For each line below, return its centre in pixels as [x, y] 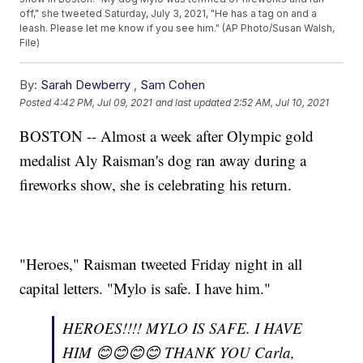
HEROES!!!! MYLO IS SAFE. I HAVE [183, 328]
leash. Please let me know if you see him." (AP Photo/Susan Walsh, [177, 28]
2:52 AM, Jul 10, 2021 [282, 102]
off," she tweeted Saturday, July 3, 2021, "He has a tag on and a [169, 14]
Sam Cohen [173, 85]
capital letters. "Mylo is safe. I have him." [145, 288]
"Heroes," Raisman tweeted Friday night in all [161, 264]
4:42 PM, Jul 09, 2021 [103, 102]
